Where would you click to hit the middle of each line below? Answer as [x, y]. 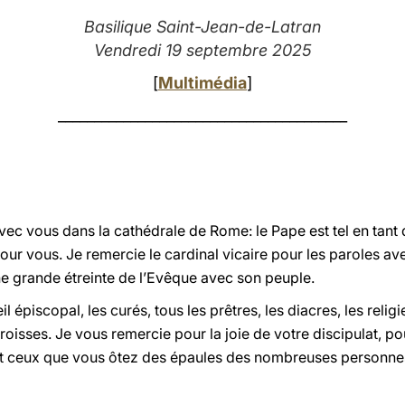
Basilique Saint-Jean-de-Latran [202, 27]
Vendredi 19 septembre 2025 [202, 50]
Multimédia [202, 83]
